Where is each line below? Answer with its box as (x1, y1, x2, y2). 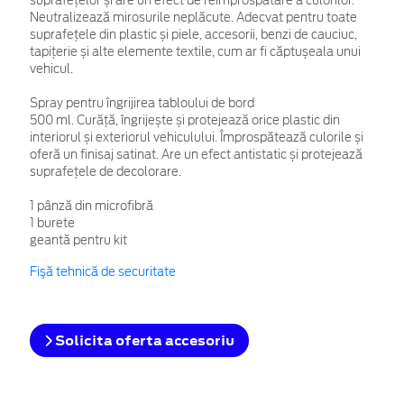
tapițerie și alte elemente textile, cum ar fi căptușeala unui (30, 44, 361, 59)
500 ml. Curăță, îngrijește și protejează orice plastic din (30, 113, 340, 127)
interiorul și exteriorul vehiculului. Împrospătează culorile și (30, 130, 363, 144)
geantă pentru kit (30, 233, 127, 247)
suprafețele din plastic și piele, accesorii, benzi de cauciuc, (30, 27, 357, 41)
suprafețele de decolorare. (30, 164, 181, 179)
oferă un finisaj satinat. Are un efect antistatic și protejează (30, 147, 363, 161)
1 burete (30, 216, 75, 230)
